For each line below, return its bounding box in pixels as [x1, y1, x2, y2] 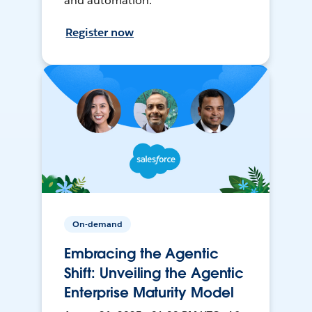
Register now [65, 25, 134, 40]
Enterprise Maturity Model [64, 283, 234, 302]
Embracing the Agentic [64, 244, 219, 263]
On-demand [72, 218, 123, 231]
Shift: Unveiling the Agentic [64, 264, 244, 283]
